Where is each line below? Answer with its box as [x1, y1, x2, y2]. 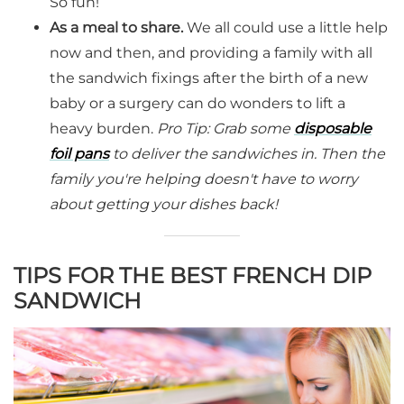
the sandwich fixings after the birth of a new [50, 69, 368, 87]
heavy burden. [50, 120, 157, 138]
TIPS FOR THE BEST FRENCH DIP [14, 262, 372, 289]
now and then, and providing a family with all [50, 44, 372, 62]
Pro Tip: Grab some [157, 120, 294, 138]
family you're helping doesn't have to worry [50, 170, 358, 188]
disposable [294, 120, 372, 138]
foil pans [50, 145, 109, 163]
